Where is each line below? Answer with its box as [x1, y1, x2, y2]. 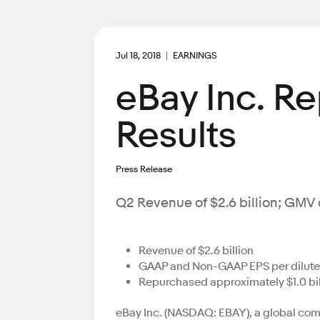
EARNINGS [173, 49, 217, 61]
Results [116, 114, 236, 156]
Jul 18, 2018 [116, 49, 161, 61]
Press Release [116, 163, 172, 174]
